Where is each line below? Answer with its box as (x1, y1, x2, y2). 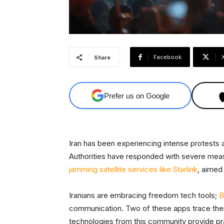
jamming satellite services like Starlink (69, 164, 197, 174)
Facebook (153, 53, 181, 61)
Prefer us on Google (104, 91, 170, 100)
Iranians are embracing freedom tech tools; (69, 190, 219, 200)
